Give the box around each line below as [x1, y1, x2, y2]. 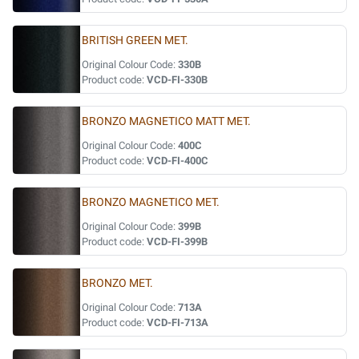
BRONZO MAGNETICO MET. [82, 196, 220, 209]
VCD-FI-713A [147, 317, 208, 329]
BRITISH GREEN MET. [82, 34, 188, 47]
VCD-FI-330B [147, 74, 208, 86]
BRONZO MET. [82, 276, 153, 290]
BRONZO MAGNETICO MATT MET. [82, 115, 251, 128]
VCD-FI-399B [147, 236, 208, 248]
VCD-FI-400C [147, 155, 208, 167]
